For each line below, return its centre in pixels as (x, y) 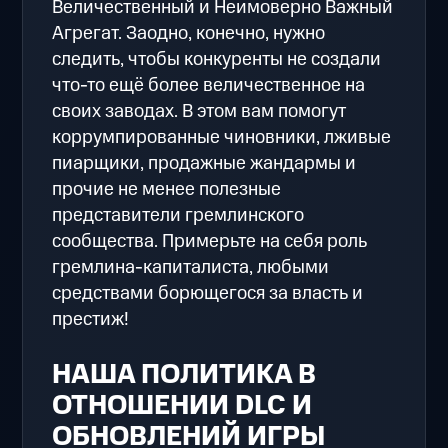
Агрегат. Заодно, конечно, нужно (189, 34)
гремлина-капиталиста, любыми (191, 268)
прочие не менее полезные (167, 190)
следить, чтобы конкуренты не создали (217, 60)
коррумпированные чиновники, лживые (222, 138)
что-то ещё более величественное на (209, 86)
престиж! (91, 320)
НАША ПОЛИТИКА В (184, 375)
